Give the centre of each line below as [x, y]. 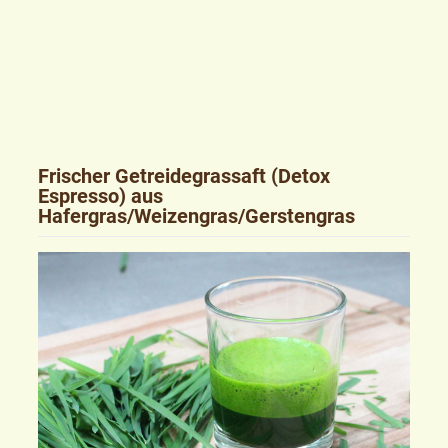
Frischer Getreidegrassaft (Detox [183, 175]
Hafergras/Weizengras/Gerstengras [196, 215]
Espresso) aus [100, 195]
